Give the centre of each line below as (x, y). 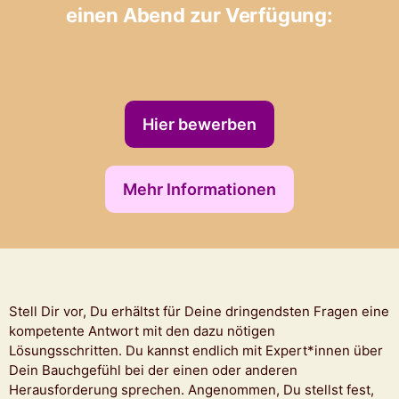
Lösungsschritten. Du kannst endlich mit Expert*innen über (196, 350)
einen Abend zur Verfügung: (199, 15)
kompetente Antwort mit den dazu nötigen (142, 330)
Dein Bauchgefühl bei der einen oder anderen (153, 370)
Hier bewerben (199, 124)
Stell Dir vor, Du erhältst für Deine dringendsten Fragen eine (199, 311)
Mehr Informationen (199, 189)
